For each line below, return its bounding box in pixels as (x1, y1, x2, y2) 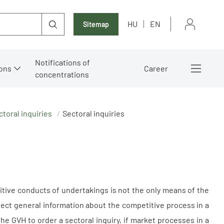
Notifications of (34, 57, 90, 67)
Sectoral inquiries (62, 108, 124, 118)
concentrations (34, 69, 89, 79)
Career (144, 63, 168, 73)
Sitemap (83, 19, 109, 28)
